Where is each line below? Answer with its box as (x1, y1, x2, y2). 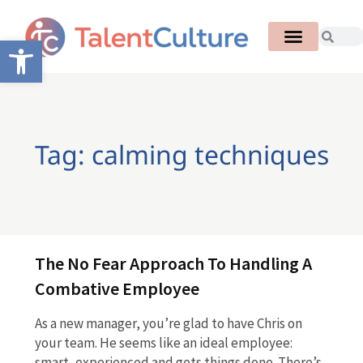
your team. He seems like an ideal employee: (34, 334, 293, 352)
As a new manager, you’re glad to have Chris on (34, 314, 302, 333)
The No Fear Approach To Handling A (34, 252, 312, 275)
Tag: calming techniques (34, 136, 329, 172)
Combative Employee (34, 277, 199, 301)
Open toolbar (7, 32, 88, 64)
